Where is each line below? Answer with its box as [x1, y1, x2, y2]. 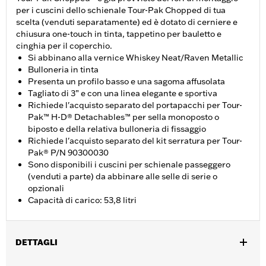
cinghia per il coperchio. [16, 40, 112, 52]
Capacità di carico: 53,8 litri [28, 195, 137, 206]
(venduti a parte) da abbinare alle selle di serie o [28, 171, 217, 182]
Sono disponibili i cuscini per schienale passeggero [28, 159, 230, 170]
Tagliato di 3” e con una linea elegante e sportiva [28, 88, 217, 99]
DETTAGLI [15, 237, 58, 248]
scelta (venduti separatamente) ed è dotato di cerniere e [16, 17, 237, 28]
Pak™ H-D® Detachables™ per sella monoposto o [28, 112, 219, 123]
